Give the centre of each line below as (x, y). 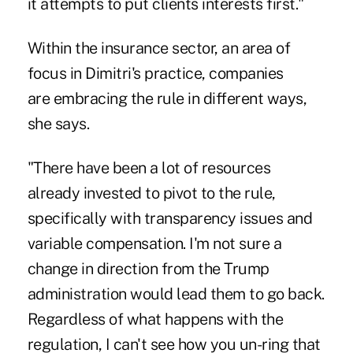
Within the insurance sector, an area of (159, 48)
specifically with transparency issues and (170, 218)
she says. (58, 123)
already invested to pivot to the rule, (151, 193)
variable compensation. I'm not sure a (154, 243)
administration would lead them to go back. (176, 294)
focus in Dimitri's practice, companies (155, 73)
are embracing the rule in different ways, (167, 98)
